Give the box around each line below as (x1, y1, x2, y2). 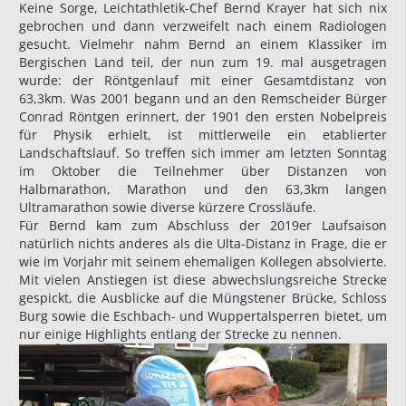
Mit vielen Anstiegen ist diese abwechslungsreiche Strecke (19, 271, 387, 289)
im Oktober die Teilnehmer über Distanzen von (19, 162, 387, 180)
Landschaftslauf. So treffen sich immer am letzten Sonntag (19, 144, 387, 162)
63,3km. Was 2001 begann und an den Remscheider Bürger (19, 90, 387, 108)
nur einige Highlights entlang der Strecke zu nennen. (19, 325, 342, 343)
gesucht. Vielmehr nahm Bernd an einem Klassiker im (19, 35, 387, 53)
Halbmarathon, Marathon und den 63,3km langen (19, 180, 387, 198)
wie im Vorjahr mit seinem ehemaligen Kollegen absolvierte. (19, 253, 387, 271)
